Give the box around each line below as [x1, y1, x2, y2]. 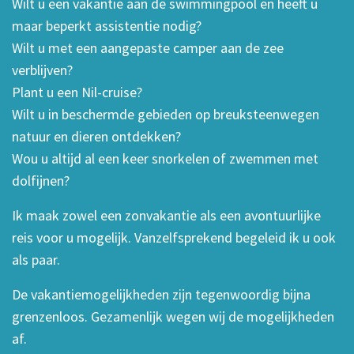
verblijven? [12, 61, 73, 80]
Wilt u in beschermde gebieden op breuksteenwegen [12, 105, 319, 124]
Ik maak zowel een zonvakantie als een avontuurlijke [12, 206, 321, 225]
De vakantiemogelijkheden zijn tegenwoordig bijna [12, 285, 311, 304]
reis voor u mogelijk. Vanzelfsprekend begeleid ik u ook [12, 228, 336, 247]
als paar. [12, 250, 60, 269]
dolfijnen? [12, 171, 70, 190]
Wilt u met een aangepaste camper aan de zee [12, 39, 284, 58]
